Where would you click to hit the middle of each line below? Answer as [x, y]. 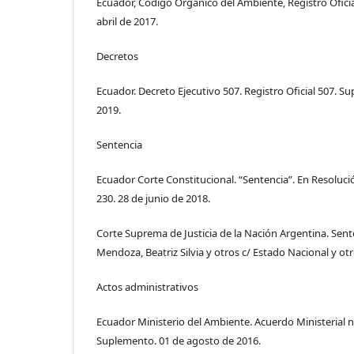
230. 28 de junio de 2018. [153, 199]
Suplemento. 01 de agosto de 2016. [179, 341]
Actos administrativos [147, 287]
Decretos [117, 56]
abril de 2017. [127, 22]
